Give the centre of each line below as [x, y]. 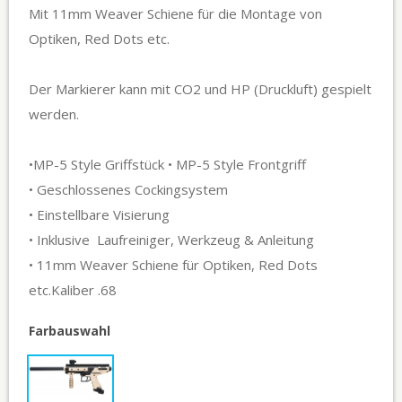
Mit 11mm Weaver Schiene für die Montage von [175, 14]
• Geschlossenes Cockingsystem [130, 190]
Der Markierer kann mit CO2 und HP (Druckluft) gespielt [200, 89]
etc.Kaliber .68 [73, 290]
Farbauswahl [70, 331]
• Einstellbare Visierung [101, 215]
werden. [54, 114]
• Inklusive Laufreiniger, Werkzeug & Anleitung [173, 240]
